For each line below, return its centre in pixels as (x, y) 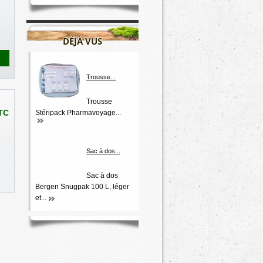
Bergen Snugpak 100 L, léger (82, 187)
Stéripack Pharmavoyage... (78, 113)
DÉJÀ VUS (82, 41)
